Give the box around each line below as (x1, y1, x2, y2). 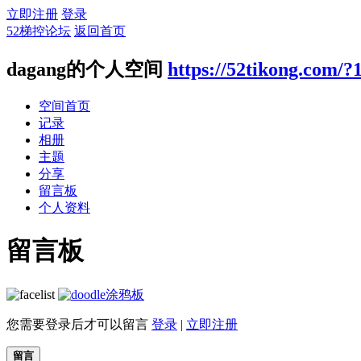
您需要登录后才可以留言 (6, 317, 151, 331)
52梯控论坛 (6, 24, 71, 38)
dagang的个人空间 (6, 58, 163, 80)
